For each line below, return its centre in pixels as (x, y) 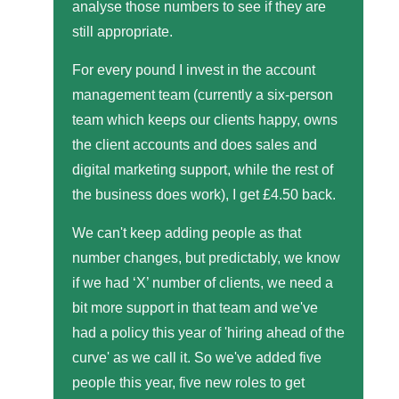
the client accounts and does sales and (195, 144)
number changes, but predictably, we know (206, 257)
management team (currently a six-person (203, 94)
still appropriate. (122, 31)
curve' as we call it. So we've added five (197, 357)
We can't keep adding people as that (187, 232)
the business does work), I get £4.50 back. (204, 194)
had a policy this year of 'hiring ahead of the (208, 332)
